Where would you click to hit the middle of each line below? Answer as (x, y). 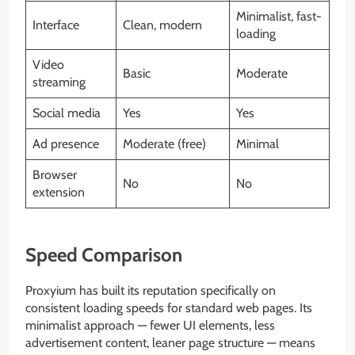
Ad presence (66, 144)
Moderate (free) (164, 144)
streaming (59, 82)
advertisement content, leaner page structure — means (170, 343)
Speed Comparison (104, 255)
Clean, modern (162, 25)
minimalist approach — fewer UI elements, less (150, 326)
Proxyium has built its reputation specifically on (151, 291)
